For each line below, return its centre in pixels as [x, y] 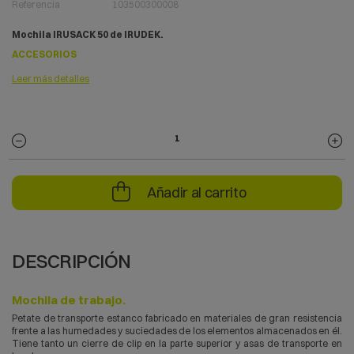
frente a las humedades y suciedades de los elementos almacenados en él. [177, 331]
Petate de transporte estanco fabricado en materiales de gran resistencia [177, 318]
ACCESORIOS [44, 55]
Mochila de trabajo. [69, 300]
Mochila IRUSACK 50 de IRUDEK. [87, 34]
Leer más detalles [51, 79]
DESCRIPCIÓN [72, 261]
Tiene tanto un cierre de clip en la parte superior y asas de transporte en [177, 344]
